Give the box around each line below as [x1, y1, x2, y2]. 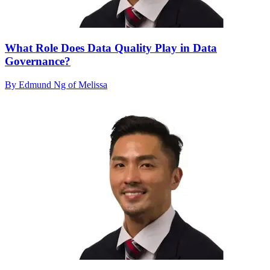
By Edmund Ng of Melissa [5, 79, 107, 90]
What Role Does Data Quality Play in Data [5, 42, 217, 55]
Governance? [5, 55, 71, 68]
